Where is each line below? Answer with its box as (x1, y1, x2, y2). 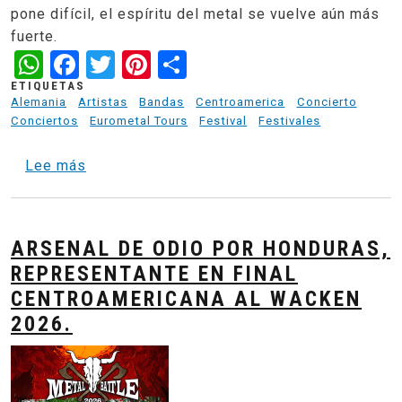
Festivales (258, 114, 321, 128)
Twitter (115, 45, 209, 80)
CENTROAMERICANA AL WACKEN (11, 285, 362, 311)
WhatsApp (43, 45, 179, 80)
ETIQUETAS (11, 79, 85, 93)
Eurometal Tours (90, 114, 188, 128)
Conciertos (11, 114, 78, 128)
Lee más (25, 157, 86, 175)
